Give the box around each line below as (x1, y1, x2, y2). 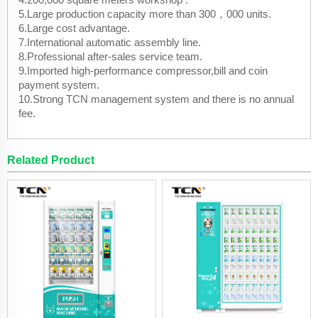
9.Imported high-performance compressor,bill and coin (18, 64, 268, 77)
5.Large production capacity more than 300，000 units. (18, 7, 271, 20)
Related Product (7, 153, 94, 166)
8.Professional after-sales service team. (18, 50, 202, 62)
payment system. (18, 78, 99, 91)
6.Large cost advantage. (18, 21, 130, 34)
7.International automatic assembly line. (18, 35, 201, 48)
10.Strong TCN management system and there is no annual (18, 92, 294, 105)
